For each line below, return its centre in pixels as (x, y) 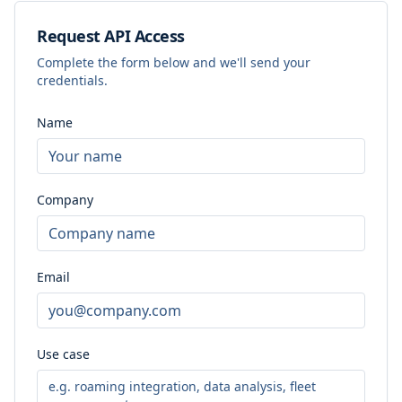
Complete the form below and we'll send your (174, 62)
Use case (63, 354)
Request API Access (111, 36)
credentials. (72, 80)
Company (65, 200)
